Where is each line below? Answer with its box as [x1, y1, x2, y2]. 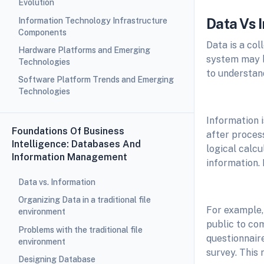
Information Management [12, 151, 127, 163]
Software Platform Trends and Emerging [18, 75, 174, 85]
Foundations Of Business [12, 125, 124, 137]
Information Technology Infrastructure [18, 15, 167, 25]
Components [18, 27, 67, 37]
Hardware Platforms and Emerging [18, 45, 150, 55]
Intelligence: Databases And [12, 138, 141, 150]
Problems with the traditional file [18, 225, 143, 235]
